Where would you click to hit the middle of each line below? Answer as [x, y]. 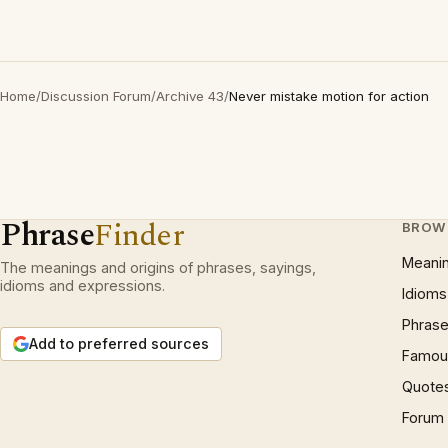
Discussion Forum [96, 96]
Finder [139, 235]
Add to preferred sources [119, 343]
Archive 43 [190, 96]
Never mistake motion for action [329, 96]
